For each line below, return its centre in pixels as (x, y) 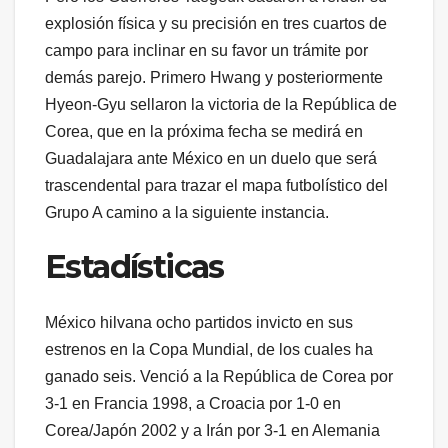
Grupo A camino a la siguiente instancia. (187, 212)
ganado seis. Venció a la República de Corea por (219, 377)
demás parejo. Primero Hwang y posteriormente (214, 77)
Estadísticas (134, 266)
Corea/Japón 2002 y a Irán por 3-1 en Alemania (212, 431)
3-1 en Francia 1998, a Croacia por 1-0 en (193, 404)
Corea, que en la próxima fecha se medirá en (204, 131)
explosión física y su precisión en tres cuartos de (216, 23)
